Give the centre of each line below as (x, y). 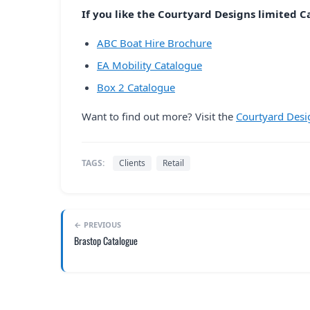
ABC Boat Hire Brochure (154, 43)
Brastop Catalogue (106, 240)
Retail (173, 163)
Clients (132, 163)
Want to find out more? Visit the (159, 116)
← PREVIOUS (98, 224)
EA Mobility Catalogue (149, 65)
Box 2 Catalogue (136, 87)
